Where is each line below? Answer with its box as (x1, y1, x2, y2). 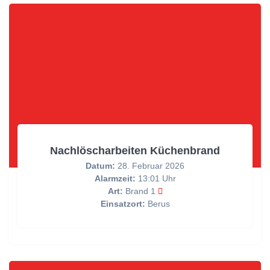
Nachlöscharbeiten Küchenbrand (50, 144, 220, 157)
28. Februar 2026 (115, 161, 184, 171)
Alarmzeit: (94, 174, 136, 184)
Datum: (86, 161, 115, 171)
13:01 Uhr (135, 174, 176, 184)
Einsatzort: (100, 199, 145, 209)
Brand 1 (122, 186, 158, 196)
